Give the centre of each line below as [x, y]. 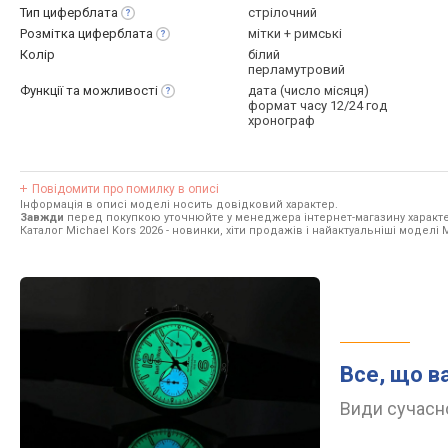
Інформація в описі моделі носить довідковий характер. [179, 204]
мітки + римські [295, 33]
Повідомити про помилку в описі [125, 189]
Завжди [42, 217]
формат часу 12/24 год [317, 105]
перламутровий [296, 69]
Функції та [51, 90]
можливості [120, 90]
